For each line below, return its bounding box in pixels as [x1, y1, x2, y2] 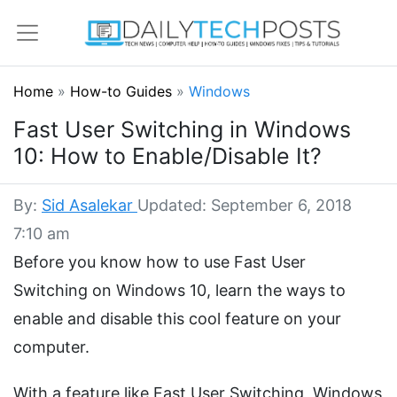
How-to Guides [70, 82, 176, 101]
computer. [13, 338, 90, 357]
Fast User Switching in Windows [13, 116, 351, 144]
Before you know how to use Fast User [13, 253, 306, 272]
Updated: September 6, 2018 [137, 196, 352, 215]
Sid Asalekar [42, 196, 137, 215]
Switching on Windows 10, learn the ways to [13, 281, 346, 300]
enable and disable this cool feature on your [13, 309, 341, 329]
